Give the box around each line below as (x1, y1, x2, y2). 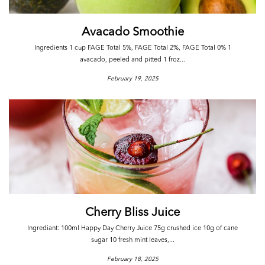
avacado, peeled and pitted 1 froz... (80, 57, 185, 63)
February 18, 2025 (106, 256, 159, 262)
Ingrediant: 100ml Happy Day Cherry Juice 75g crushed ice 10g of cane (27, 225, 238, 232)
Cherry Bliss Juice (85, 207, 180, 219)
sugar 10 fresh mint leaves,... (91, 237, 174, 244)
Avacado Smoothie (81, 27, 184, 38)
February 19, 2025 (106, 76, 159, 82)
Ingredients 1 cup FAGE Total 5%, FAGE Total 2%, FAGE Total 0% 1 (34, 45, 231, 51)
